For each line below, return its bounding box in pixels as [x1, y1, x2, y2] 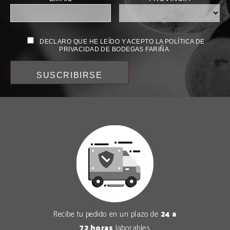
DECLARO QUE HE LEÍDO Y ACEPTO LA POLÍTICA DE [40, 37, 205, 45]
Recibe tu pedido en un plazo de [53, 207, 161, 221]
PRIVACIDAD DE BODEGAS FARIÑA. [59, 45, 171, 53]
